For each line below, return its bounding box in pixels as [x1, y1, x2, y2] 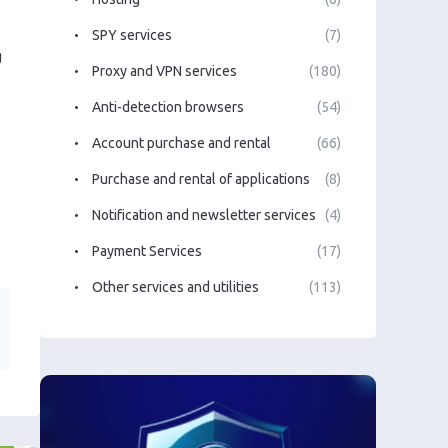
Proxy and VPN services [92, 62, 237, 79]
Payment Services [92, 242, 202, 259]
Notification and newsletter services [92, 206, 316, 223]
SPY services [92, 26, 172, 43]
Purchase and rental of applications [92, 170, 310, 187]
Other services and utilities [92, 278, 259, 295]
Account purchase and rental [92, 134, 271, 151]
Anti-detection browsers [92, 98, 244, 115]
